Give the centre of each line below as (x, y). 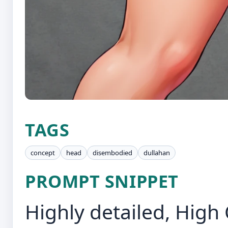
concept (43, 153)
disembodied (112, 153)
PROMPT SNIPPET (102, 181)
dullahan (157, 153)
